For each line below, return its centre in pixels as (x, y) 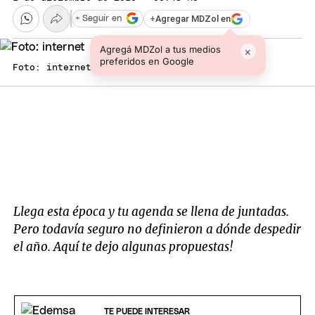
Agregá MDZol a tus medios (160, 49)
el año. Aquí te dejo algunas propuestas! (124, 247)
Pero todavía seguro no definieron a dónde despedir (157, 230)
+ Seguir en (98, 18)
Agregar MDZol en (193, 19)
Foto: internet (52, 67)
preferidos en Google (147, 61)
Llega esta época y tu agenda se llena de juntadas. (152, 212)
